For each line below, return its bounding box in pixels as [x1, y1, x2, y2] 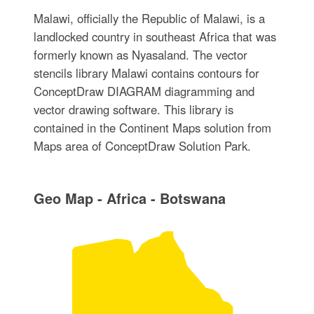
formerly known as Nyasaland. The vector [33, 46, 247, 63]
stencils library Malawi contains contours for [33, 64, 259, 81]
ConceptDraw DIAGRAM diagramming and [33, 82, 254, 100]
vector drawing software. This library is [33, 100, 233, 118]
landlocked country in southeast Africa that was [33, 27, 276, 45]
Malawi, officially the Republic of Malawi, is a [33, 9, 265, 27]
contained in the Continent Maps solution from [33, 118, 271, 136]
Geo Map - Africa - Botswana [33, 187, 226, 208]
